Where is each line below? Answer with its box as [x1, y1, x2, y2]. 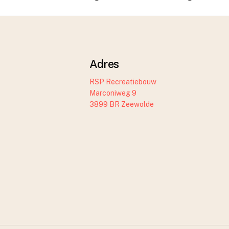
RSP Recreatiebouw [89, 78, 156, 86]
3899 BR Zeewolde [89, 100, 154, 109]
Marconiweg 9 [89, 89, 136, 98]
